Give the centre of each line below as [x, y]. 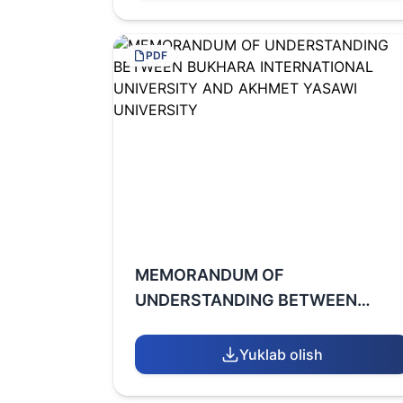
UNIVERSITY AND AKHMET [240, 350]
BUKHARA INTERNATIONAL [241, 325]
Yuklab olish [282, 354]
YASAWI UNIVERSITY [218, 376]
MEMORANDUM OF [210, 275]
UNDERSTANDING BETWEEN [246, 300]
